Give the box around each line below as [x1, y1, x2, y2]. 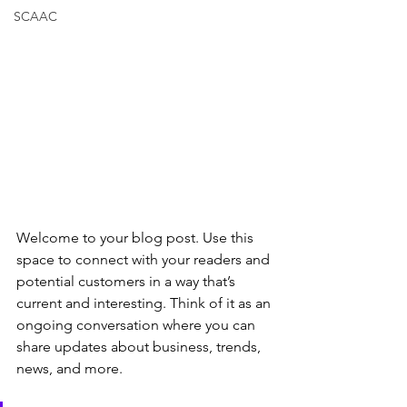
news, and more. [16, 359, 123, 377]
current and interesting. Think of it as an [16, 293, 274, 312]
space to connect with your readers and [16, 250, 273, 268]
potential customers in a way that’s [16, 272, 239, 290]
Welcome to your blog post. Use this [16, 228, 257, 246]
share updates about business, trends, [16, 337, 264, 355]
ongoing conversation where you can [16, 315, 259, 333]
